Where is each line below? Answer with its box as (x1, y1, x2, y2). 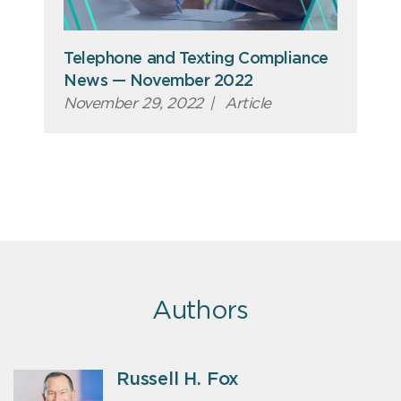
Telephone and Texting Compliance (64, 51, 328, 68)
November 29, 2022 (64, 96, 203, 112)
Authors (151, 299, 250, 325)
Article (220, 96, 271, 112)
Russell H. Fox (116, 371, 240, 389)
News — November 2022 (64, 73, 254, 90)
